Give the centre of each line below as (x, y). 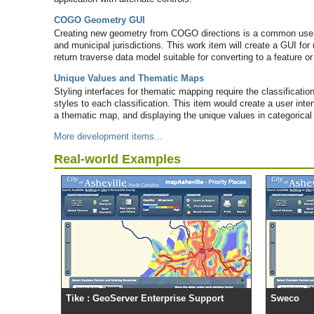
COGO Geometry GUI (100, 20)
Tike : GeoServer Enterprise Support (145, 299)
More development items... (108, 137)
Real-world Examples (117, 159)
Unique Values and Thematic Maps (129, 78)
